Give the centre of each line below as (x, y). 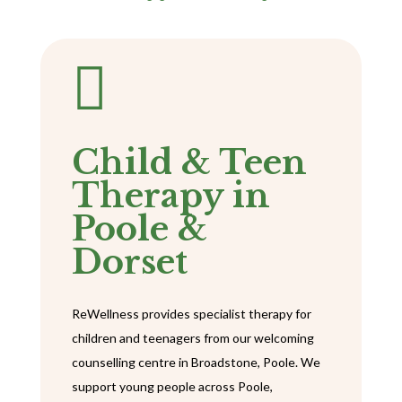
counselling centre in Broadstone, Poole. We (196, 363)
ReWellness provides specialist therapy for (191, 314)
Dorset (129, 262)
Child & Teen (189, 163)
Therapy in (170, 196)
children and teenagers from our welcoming (192, 338)
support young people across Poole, (172, 387)
